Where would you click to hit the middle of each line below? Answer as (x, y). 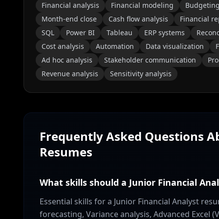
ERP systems (164, 33)
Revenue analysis (70, 74)
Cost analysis (63, 46)
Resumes (66, 152)
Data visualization (175, 46)
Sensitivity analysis (141, 74)
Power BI (80, 33)
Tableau (120, 33)
